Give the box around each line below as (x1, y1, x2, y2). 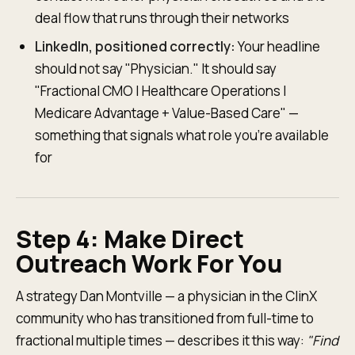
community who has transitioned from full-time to (16, 309, 314, 327)
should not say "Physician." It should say (35, 59, 277, 78)
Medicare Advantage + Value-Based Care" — (35, 104, 299, 122)
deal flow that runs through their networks (35, 9, 289, 27)
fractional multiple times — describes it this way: (16, 331, 307, 349)
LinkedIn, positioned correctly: (35, 37, 235, 55)
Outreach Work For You (16, 247, 282, 280)
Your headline (235, 37, 320, 55)
